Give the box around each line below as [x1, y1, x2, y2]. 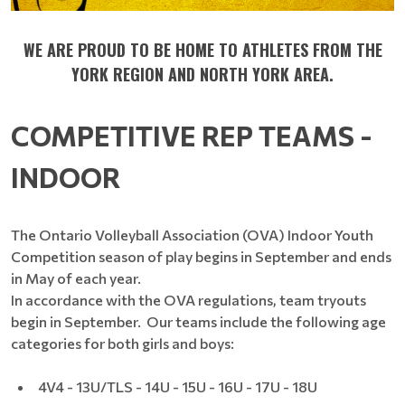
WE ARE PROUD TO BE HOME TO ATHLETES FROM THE [23, 37, 382, 61]
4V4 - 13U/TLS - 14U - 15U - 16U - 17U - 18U [38, 377, 317, 395]
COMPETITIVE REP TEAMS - [11, 118, 372, 152]
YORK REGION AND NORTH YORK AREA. [71, 61, 334, 86]
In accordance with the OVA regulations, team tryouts [11, 290, 366, 308]
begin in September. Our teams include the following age [11, 312, 386, 330]
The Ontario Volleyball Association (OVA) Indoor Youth [11, 225, 373, 243]
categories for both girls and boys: [11, 334, 234, 352]
